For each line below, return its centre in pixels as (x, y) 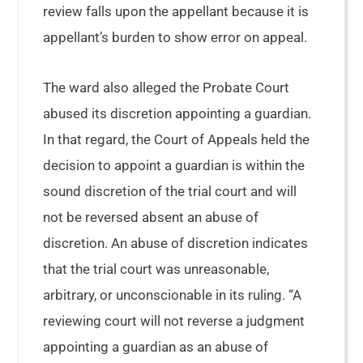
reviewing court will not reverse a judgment (174, 321)
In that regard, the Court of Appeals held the (177, 139)
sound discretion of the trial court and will (170, 191)
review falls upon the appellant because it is (176, 11)
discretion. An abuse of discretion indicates (176, 243)
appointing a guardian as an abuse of (156, 347)
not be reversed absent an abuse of (151, 217)
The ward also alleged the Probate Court (167, 88)
